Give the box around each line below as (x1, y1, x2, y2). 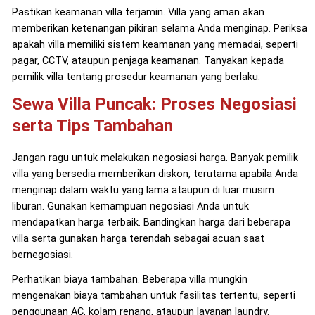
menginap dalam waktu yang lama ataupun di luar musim (11, 184, 274, 196)
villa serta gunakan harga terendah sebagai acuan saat (11, 232, 264, 245)
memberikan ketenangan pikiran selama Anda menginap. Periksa (11, 22, 307, 34)
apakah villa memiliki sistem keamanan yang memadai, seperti (11, 38, 298, 51)
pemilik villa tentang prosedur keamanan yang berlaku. (11, 70, 260, 83)
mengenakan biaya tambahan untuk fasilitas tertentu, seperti (11, 289, 295, 302)
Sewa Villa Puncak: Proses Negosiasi (11, 94, 297, 114)
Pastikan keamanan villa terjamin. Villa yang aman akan (11, 6, 264, 18)
